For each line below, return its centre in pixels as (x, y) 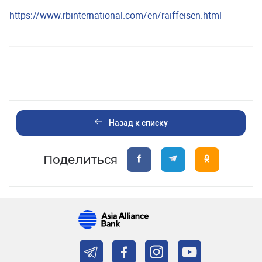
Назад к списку (138, 123)
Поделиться (80, 159)
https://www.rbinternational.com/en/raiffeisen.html (116, 15)
